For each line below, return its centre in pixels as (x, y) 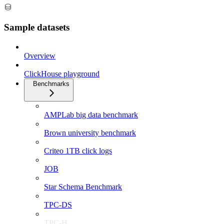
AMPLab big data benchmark (91, 115)
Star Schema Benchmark (83, 187)
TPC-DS (58, 205)
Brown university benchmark (90, 133)
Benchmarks (51, 84)
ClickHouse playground (62, 74)
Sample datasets (37, 27)
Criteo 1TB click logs (78, 151)
